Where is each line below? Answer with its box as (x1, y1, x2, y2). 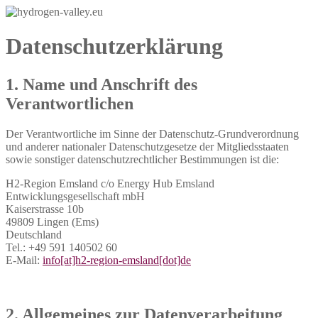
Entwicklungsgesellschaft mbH (6, 190, 145, 202)
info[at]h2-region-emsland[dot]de (43, 253, 191, 266)
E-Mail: (6, 253, 43, 266)
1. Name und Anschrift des (6, 75, 197, 94)
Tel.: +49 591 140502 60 (6, 241, 117, 253)
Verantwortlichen (6, 94, 133, 113)
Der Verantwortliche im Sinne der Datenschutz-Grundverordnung (6, 127, 299, 140)
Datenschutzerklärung (6, 33, 223, 60)
